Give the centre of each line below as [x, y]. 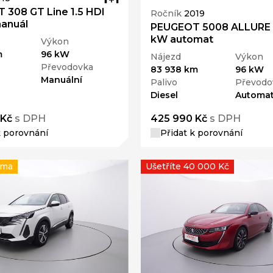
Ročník [167, 14]
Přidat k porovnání [201, 133]
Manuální [62, 80]
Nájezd [165, 56]
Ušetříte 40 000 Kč [187, 166]
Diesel [164, 95]
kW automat [182, 39]
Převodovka [67, 67]
